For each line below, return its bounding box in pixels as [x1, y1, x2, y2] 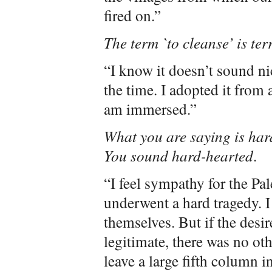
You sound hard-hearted [104, 145, 253, 166]
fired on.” [104, 5, 161, 25]
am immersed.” [104, 98, 197, 119]
